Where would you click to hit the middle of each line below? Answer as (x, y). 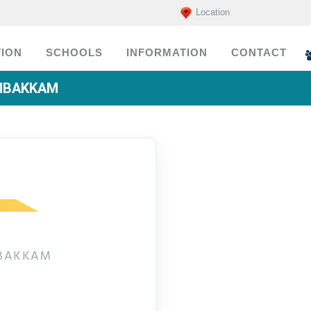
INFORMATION (167, 53)
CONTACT (259, 53)
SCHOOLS (74, 53)
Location (213, 12)
